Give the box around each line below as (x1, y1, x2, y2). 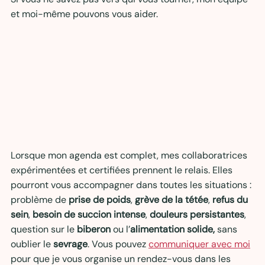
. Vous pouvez (88, 237, 148, 250)
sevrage (53, 237, 88, 250)
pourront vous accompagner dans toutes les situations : (11, 178, 254, 191)
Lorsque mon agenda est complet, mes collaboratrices (11, 148, 250, 161)
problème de (11, 193, 69, 206)
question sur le (11, 222, 77, 235)
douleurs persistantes (150, 208, 244, 221)
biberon (77, 222, 111, 235)
